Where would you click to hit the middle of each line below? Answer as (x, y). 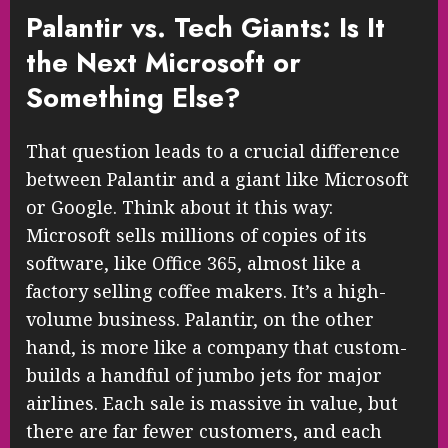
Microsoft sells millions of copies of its (196, 234)
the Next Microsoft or (163, 62)
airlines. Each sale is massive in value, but (212, 402)
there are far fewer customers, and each (204, 430)
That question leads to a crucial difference (213, 150)
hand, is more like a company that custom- (216, 346)
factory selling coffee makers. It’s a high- (206, 290)
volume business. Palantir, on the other (200, 318)
